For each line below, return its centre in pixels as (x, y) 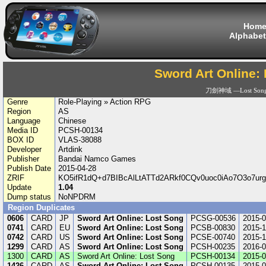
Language (23, 121)
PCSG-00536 (213, 218)
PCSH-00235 (213, 247)
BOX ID (20, 140)
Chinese (72, 121)
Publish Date (29, 168)
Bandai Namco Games (97, 159)
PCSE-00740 (213, 237)
